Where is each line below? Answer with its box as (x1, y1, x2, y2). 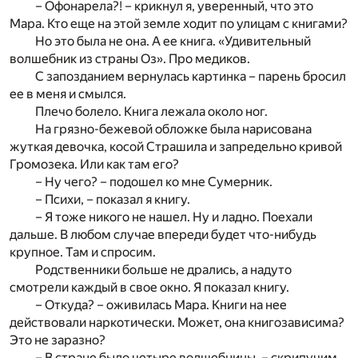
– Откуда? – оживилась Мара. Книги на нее (35, 297, 287, 313)
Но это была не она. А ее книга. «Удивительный (35, 34, 311, 50)
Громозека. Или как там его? (10, 157, 179, 173)
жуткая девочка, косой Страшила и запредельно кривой (10, 139, 342, 155)
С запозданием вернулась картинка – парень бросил (35, 69, 346, 85)
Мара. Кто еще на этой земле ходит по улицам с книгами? (10, 16, 348, 32)
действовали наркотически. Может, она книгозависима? (10, 315, 344, 331)
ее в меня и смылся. (10, 86, 126, 102)
